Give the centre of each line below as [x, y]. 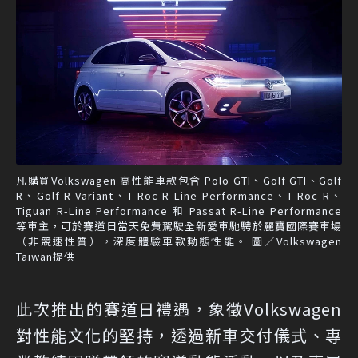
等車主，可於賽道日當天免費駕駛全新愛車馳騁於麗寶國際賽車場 [179, 225]
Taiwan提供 [46, 256]
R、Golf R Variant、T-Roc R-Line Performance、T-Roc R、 [179, 195]
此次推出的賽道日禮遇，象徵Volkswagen [179, 308]
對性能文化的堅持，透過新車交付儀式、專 [179, 335]
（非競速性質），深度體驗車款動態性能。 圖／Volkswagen [179, 241]
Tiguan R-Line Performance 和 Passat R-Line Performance [179, 210]
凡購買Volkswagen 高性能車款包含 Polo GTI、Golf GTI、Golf [179, 180]
